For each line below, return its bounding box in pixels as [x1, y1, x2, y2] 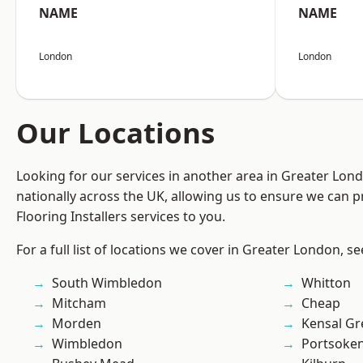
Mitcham [52, 294, 106, 313]
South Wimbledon [52, 274, 162, 293]
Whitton [301, 274, 351, 293]
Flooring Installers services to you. [16, 207, 225, 226]
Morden [52, 314, 101, 333]
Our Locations [16, 113, 215, 152]
